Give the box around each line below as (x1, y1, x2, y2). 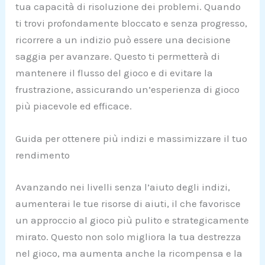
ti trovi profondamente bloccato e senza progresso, (15, 17, 248, 30)
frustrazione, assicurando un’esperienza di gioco (15, 83, 240, 96)
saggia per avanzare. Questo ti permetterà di (15, 50, 221, 63)
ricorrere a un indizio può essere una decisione (15, 34, 231, 46)
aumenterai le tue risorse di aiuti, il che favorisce (15, 197, 241, 209)
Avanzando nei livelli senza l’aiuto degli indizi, (15, 180, 231, 193)
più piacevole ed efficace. (15, 100, 132, 112)
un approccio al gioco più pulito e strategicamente (15, 214, 250, 226)
